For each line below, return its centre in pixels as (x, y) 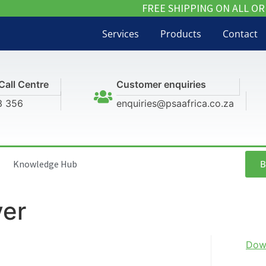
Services (120, 34)
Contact (240, 34)
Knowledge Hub (45, 164)
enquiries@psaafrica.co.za (175, 104)
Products (180, 34)
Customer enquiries (161, 85)
